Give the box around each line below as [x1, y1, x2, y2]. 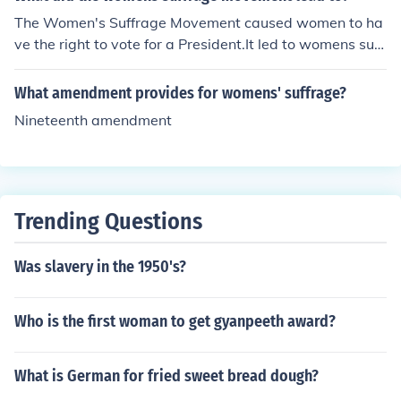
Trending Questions [14, 208, 202, 235]
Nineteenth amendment [14, 111, 172, 129]
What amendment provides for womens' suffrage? [14, 83, 346, 103]
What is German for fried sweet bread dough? [14, 366, 319, 386]
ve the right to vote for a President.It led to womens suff [14, 35, 383, 53]
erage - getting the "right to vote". [14, 56, 242, 74]
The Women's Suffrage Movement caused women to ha [14, 13, 383, 31]
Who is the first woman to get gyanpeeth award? [14, 311, 336, 331]
